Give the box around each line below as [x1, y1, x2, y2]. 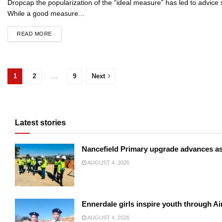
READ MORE [17, 31, 52, 37]
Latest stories [15, 118, 66, 127]
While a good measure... [7, 9, 84, 17]
